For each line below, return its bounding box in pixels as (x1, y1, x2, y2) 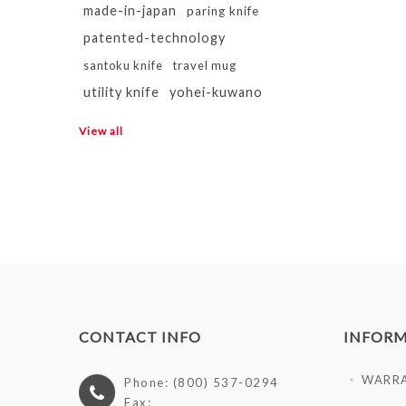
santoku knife (83, 58, 163, 72)
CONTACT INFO (79, 328, 201, 345)
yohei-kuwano (169, 84, 263, 100)
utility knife (83, 84, 159, 100)
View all (79, 124, 123, 138)
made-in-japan (83, 3, 177, 18)
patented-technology (83, 30, 226, 45)
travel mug (173, 58, 237, 72)
